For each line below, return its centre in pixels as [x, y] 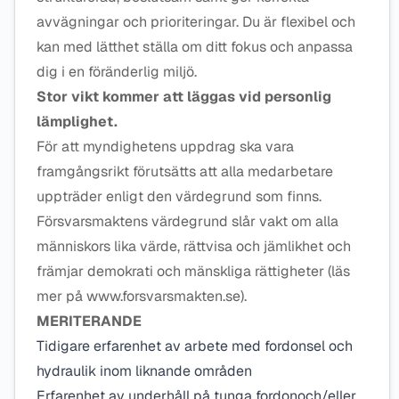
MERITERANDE [89, 321]
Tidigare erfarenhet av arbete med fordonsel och [195, 346]
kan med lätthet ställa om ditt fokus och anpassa [195, 47]
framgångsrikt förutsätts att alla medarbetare [185, 171]
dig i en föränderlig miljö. [118, 72]
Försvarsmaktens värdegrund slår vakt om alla [187, 221]
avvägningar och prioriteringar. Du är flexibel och [196, 22]
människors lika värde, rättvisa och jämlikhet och [194, 246]
